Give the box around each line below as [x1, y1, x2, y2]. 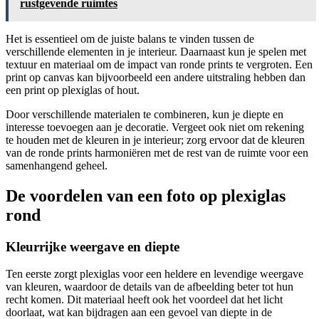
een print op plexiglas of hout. [6, 83, 140, 96]
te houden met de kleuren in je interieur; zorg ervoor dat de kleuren [6, 133, 305, 146]
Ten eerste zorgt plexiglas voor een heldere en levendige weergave [6, 268, 303, 281]
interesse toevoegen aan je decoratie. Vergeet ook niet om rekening [6, 120, 304, 133]
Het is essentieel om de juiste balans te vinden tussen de [6, 32, 254, 45]
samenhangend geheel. [6, 159, 108, 172]
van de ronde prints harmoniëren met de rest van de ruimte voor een [6, 146, 308, 159]
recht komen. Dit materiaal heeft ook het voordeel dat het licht [6, 293, 283, 306]
